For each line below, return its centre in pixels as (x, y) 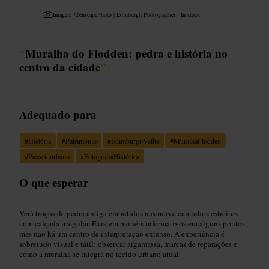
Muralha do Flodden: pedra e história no (126, 53)
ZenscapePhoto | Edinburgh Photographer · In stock (138, 14)
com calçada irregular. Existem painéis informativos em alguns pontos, (133, 223)
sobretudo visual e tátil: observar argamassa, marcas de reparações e (128, 243)
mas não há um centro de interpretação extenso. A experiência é (122, 233)
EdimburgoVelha (135, 140)
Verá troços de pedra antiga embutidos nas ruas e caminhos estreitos (128, 213)
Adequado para (58, 114)
